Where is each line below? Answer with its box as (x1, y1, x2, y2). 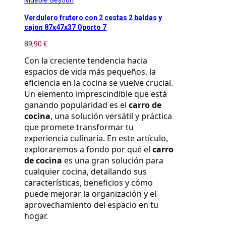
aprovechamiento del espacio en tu (24, 199, 158, 210)
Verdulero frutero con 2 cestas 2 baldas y (24, 13, 162, 22)
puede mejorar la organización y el (24, 188, 156, 199)
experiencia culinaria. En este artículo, (24, 132, 168, 144)
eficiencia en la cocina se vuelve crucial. (24, 77, 173, 88)
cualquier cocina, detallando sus (24, 165, 147, 177)
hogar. (24, 210, 48, 221)
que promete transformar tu (24, 121, 134, 133)
